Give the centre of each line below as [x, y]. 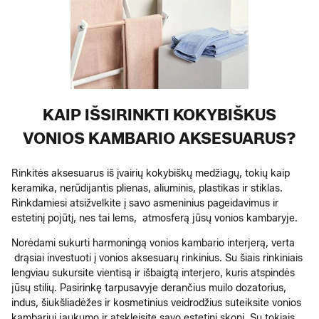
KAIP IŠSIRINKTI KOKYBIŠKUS [159, 115]
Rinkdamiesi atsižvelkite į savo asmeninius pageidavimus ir [145, 203]
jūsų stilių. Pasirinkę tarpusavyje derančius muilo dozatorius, [149, 288]
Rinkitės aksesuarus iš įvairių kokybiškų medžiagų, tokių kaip [151, 173]
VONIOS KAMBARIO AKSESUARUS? [159, 138]
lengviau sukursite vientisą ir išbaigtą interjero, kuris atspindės [153, 273]
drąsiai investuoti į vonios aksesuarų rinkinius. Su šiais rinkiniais [157, 258]
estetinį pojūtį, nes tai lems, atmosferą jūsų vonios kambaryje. [155, 218]
